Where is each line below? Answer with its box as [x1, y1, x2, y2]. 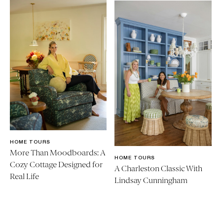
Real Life [9, 172, 39, 182]
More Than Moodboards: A [9, 148, 106, 158]
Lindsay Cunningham [114, 176, 187, 185]
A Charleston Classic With [114, 164, 202, 174]
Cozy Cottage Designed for [9, 160, 103, 170]
